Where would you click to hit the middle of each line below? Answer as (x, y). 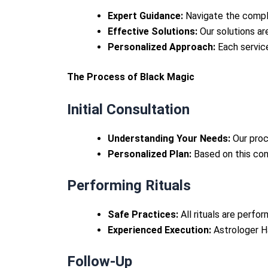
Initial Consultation (128, 109)
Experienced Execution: (159, 230)
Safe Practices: (143, 214)
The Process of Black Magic (131, 77)
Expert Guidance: (145, 16)
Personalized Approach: (162, 47)
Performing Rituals (129, 185)
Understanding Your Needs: (169, 138)
